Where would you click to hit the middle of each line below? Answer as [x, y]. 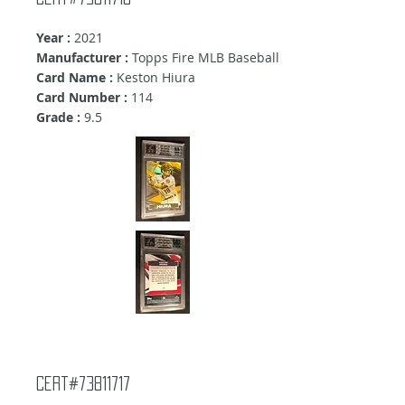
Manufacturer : [82, 58]
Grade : [58, 118]
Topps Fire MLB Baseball [204, 58]
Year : [53, 38]
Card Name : [76, 78]
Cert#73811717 [83, 384]
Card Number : [82, 98]
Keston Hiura [156, 78]
